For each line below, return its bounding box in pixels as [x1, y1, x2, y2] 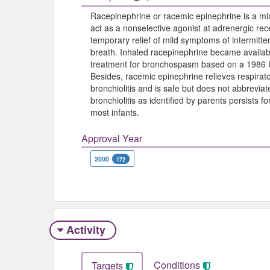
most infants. [90, 106, 139, 119]
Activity [63, 221, 108, 237]
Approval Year [81, 131, 142, 146]
